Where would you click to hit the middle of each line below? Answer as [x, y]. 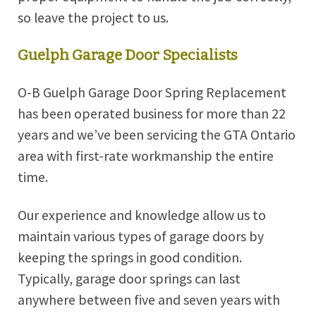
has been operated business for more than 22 [152, 113]
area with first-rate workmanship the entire [146, 156]
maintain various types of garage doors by [141, 237]
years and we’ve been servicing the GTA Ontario [157, 134]
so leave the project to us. [93, 18]
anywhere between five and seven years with [149, 300]
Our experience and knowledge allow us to [142, 215]
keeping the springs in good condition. [130, 258]
